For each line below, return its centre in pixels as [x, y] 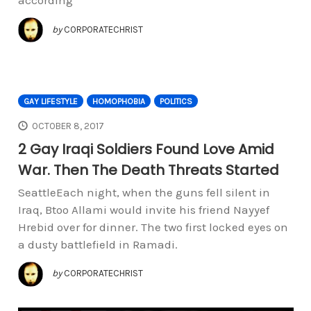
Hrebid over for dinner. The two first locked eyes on [153, 227]
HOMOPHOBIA [118, 102]
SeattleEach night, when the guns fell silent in [144, 192]
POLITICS [176, 102]
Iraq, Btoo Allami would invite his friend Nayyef [143, 209]
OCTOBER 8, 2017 [68, 126]
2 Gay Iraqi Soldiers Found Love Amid [146, 149]
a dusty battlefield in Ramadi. [98, 244]
